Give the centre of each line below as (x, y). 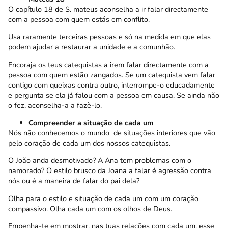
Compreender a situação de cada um (91, 122)
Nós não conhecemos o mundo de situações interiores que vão (112, 133)
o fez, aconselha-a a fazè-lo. (55, 105)
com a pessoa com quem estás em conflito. (79, 19)
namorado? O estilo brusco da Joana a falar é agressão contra (110, 171)
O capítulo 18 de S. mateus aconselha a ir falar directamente (108, 9)
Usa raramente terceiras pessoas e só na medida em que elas (109, 37)
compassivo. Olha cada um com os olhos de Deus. (90, 208)
